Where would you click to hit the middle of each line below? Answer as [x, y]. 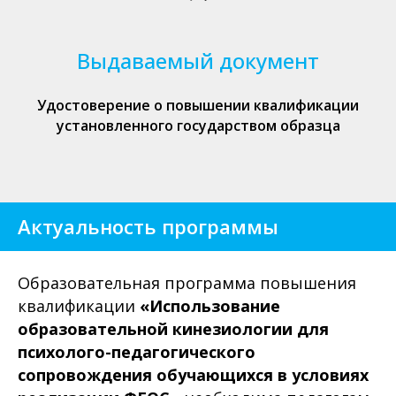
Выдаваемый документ [198, 61]
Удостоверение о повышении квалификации [198, 105]
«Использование [210, 306]
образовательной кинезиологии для [173, 329]
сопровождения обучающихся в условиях [193, 375]
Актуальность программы [148, 226]
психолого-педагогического [137, 352]
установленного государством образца [198, 126]
